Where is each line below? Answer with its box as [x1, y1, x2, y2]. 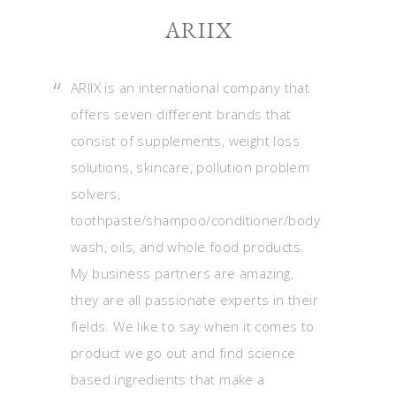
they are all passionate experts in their [71, 291, 318, 308]
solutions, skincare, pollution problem [71, 158, 310, 176]
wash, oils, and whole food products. [71, 238, 305, 255]
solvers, [71, 185, 121, 202]
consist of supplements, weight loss [71, 132, 300, 149]
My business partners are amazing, [71, 264, 294, 282]
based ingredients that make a [71, 370, 265, 388]
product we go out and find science [71, 344, 296, 362]
